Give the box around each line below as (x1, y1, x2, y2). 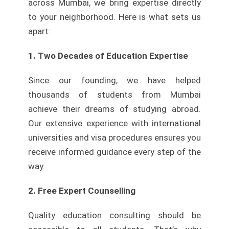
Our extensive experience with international (28, 118, 201, 129)
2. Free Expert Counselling (28, 186, 135, 196)
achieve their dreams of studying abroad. (28, 104, 201, 114)
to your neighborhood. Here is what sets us (28, 12, 201, 22)
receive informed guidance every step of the (28, 147, 201, 157)
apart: (28, 26, 51, 37)
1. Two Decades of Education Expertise (28, 51, 188, 61)
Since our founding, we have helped (28, 75, 201, 86)
